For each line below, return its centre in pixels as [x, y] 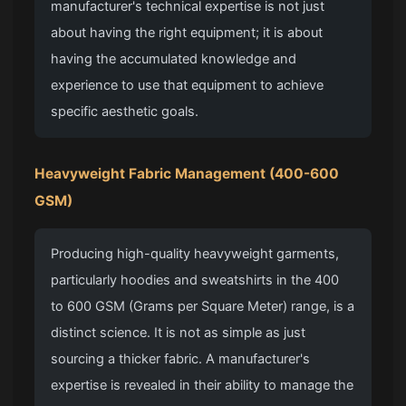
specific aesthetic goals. [125, 112]
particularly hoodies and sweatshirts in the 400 [195, 280]
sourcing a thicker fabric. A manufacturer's [181, 359]
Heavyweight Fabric [103, 174]
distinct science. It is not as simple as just [179, 333]
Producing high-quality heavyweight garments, [195, 254]
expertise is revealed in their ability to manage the [203, 386]
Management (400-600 [256, 174]
